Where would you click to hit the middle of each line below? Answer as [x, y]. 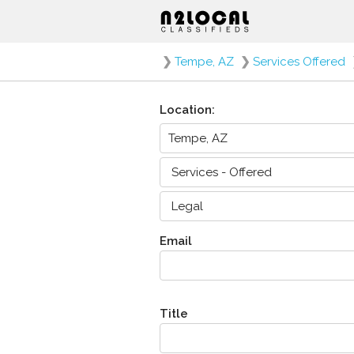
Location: [187, 110]
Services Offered [299, 62]
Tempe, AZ [204, 62]
